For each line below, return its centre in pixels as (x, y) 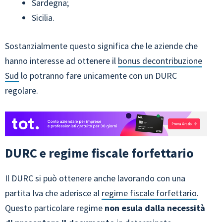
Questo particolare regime (54, 208)
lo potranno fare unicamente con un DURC (98, 76)
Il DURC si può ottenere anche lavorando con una (95, 178)
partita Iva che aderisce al (53, 193)
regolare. (22, 91)
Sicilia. (43, 18)
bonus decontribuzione (160, 61)
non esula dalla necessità (154, 208)
